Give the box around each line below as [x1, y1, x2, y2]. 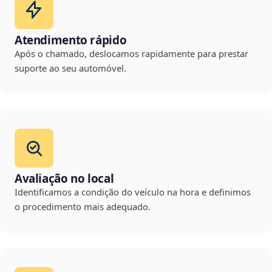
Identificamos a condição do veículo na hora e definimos [15, 186, 251, 199]
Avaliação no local [15, 171, 114, 187]
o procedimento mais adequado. [15, 200, 151, 213]
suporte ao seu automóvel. [15, 62, 126, 75]
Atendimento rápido [15, 32, 127, 49]
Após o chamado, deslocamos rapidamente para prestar [15, 47, 248, 60]
